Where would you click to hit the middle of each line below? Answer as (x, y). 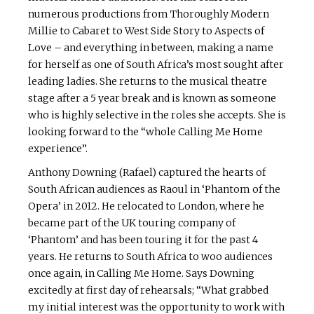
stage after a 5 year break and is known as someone (152, 98)
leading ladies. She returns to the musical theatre (148, 82)
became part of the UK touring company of (132, 223)
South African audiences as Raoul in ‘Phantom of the (154, 190)
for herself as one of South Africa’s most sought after (156, 65)
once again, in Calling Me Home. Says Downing (141, 274)
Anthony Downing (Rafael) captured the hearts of (147, 173)
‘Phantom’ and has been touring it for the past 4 (143, 240)
